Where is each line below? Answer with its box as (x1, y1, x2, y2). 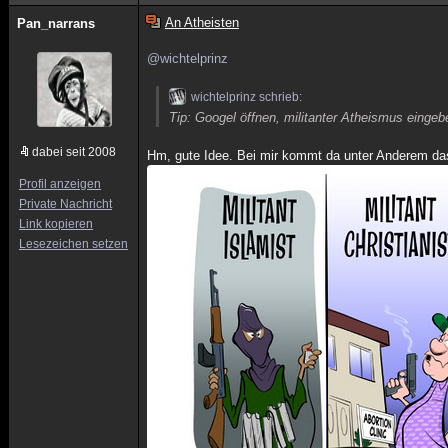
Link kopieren (19, 217, 93, 231)
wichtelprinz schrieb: (191, 90, 303, 104)
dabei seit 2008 (32, 145, 116, 159)
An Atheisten (164, 15, 239, 30)
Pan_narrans (17, 16, 95, 31)
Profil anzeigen (19, 177, 101, 191)
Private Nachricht (19, 197, 112, 211)
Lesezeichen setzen (19, 237, 128, 251)
